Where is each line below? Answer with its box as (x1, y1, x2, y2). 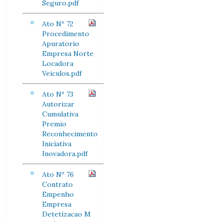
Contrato (42, 180, 73, 189)
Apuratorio (42, 39, 79, 48)
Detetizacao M (42, 210, 91, 219)
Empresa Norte (42, 49, 94, 58)
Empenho (42, 190, 74, 199)
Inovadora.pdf (42, 149, 88, 158)
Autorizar (42, 100, 74, 109)
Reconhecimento (42, 129, 98, 138)
